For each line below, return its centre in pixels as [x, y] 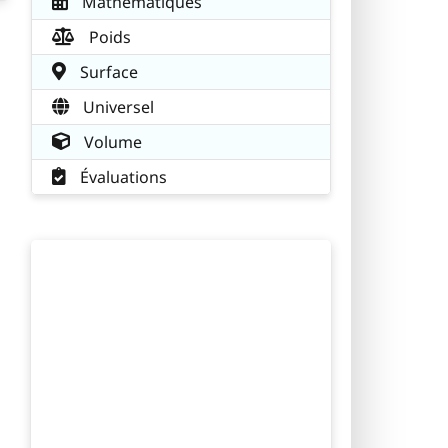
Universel [116, 106]
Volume [111, 141]
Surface [107, 71]
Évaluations [121, 176]
